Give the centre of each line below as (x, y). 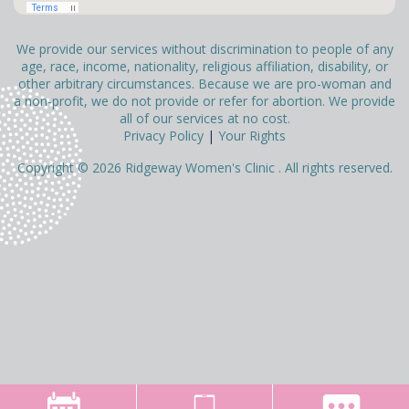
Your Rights (252, 136)
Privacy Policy (163, 136)
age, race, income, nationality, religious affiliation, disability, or (204, 66)
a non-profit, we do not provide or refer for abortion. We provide (204, 101)
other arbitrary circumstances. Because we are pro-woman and (204, 84)
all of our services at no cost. (204, 118)
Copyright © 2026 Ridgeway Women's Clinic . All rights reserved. (204, 168)
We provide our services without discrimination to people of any (204, 49)
